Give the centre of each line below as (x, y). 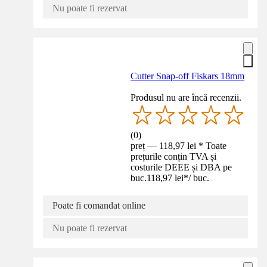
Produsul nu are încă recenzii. (186, 98)
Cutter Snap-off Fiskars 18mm (188, 76)
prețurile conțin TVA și (174, 157)
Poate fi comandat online (99, 206)
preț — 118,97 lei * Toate (179, 146)
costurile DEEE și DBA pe (181, 167)
